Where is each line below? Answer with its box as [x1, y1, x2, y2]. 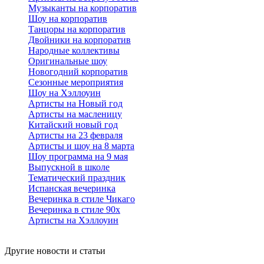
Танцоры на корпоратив [28, 24, 126, 34]
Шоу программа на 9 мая [28, 151, 128, 161]
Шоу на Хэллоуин [28, 87, 101, 98]
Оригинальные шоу [28, 55, 107, 66]
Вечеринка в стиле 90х [28, 204, 120, 214]
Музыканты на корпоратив [28, 2, 137, 13]
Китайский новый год [28, 119, 118, 130]
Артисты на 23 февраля [28, 130, 123, 140]
